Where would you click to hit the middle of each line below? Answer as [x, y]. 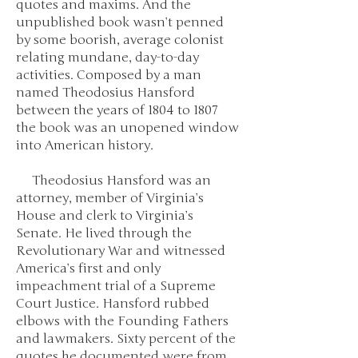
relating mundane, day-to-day [107, 58]
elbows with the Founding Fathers [122, 321]
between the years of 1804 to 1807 [117, 110]
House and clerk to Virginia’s [105, 216]
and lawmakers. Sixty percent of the [126, 339]
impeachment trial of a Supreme [116, 286]
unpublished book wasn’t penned [120, 22]
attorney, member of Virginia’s [110, 198]
